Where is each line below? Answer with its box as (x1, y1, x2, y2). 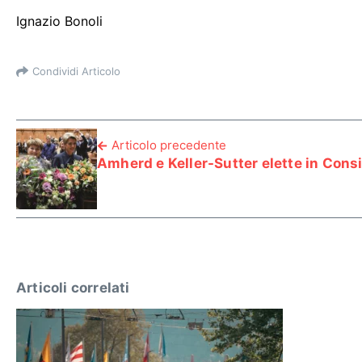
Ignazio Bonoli (16, 13, 103, 29)
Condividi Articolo (32, 64, 120, 78)
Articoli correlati (16, 280, 130, 296)
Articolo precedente (112, 137, 226, 153)
